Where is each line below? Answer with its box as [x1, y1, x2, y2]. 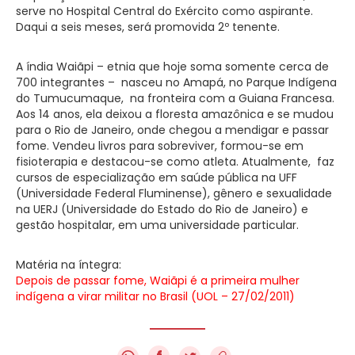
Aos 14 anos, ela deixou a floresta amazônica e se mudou [16, 105, 334, 122]
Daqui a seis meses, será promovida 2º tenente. [16, 18, 280, 35]
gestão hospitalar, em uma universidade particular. [16, 216, 299, 233]
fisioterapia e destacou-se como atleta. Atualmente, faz [16, 153, 334, 170]
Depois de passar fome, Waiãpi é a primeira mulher [16, 272, 300, 288]
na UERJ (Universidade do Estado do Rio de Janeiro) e [16, 200, 308, 217]
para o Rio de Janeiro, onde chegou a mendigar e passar [16, 121, 329, 138]
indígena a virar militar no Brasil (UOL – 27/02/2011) [16, 288, 295, 304]
